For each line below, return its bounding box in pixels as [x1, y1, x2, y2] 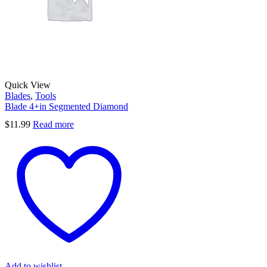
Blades [5, 91, 30, 101]
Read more [33, 119, 74, 129]
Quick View [5, 80, 51, 91]
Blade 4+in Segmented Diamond [5, 101, 128, 112]
